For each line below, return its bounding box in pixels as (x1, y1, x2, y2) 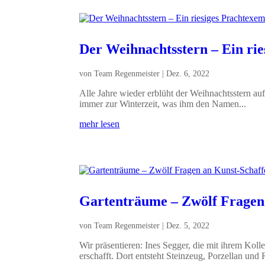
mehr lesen (79, 118, 120, 129)
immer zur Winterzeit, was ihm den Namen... (79, 98, 247, 109)
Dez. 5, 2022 (166, 221, 210, 230)
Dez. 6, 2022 (166, 69, 210, 78)
